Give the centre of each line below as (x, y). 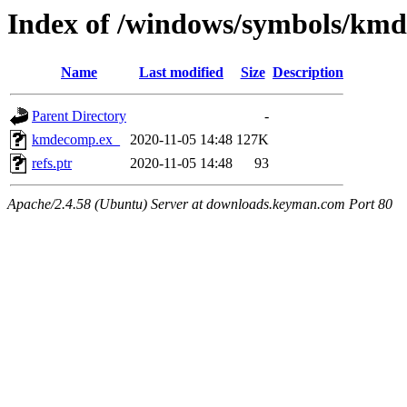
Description (308, 73)
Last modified (181, 73)
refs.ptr (52, 164)
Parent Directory (79, 116)
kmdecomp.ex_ (76, 140)
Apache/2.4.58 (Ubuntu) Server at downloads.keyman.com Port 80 (200, 204)
